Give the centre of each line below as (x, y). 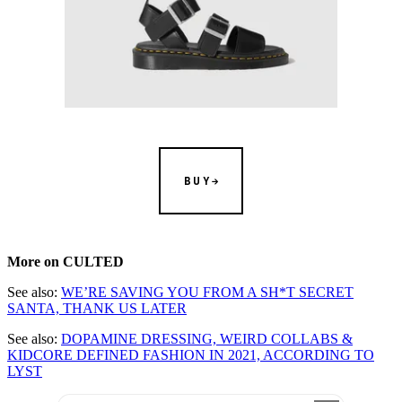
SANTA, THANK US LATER (97, 309)
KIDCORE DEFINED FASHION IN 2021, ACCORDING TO (191, 355)
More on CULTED (66, 262)
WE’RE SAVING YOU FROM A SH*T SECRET (207, 293)
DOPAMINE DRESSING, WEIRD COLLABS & (207, 339)
